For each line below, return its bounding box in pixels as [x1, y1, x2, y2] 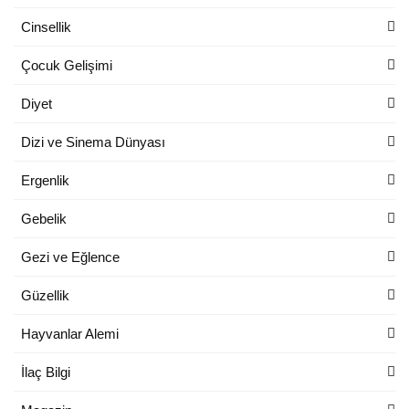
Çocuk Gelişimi [21, 57, 112, 73]
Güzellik [21, 287, 69, 303]
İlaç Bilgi [21, 363, 70, 380]
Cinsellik [21, 18, 71, 35]
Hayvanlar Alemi [21, 325, 119, 341]
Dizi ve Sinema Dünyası [21, 133, 165, 150]
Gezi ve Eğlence [21, 248, 120, 265]
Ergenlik [21, 172, 69, 188]
